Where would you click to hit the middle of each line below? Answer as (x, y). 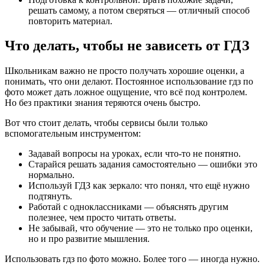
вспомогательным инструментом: (73, 134)
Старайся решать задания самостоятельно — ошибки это (143, 164)
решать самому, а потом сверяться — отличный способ (139, 10)
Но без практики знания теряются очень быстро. (103, 103)
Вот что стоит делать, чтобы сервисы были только (106, 123)
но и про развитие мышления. (89, 239)
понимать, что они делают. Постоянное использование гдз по (129, 82)
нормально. (51, 175)
